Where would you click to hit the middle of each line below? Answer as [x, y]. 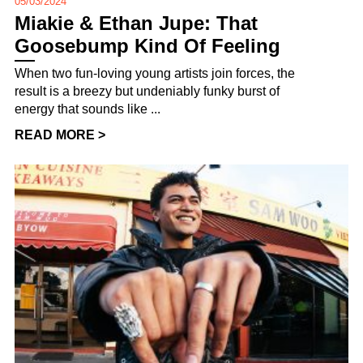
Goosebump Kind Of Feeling [147, 46]
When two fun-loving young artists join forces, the [155, 74]
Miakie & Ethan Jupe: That [136, 23]
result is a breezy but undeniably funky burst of [147, 92]
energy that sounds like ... [88, 109]
